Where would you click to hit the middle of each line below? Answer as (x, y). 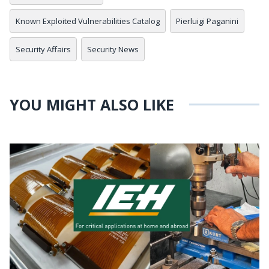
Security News (113, 50)
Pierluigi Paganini (207, 21)
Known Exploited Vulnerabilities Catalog (88, 21)
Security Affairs (43, 50)
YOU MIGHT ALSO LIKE (92, 105)
